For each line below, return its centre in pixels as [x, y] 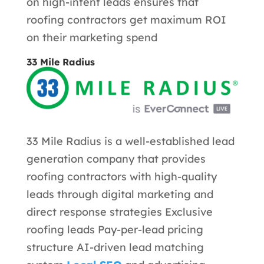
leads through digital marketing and [120, 194]
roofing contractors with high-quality [121, 177]
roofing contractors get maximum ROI [126, 19]
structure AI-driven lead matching [115, 247]
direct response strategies [95, 212]
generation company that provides [116, 159]
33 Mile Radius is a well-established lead [130, 141]
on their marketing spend [92, 37]
